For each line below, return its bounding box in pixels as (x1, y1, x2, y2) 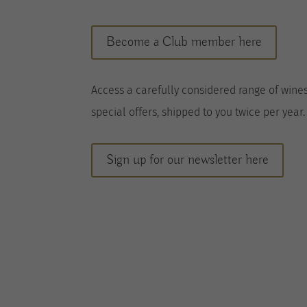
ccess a (97, 83, 136, 97)
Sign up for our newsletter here (106, 151, 269, 169)
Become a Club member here (106, 33, 262, 51)
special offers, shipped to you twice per (90, 105, 282, 119)
